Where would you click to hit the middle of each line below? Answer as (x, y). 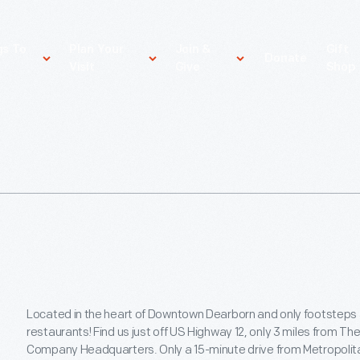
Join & (192, 50)
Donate (286, 59)
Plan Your (96, 50)
